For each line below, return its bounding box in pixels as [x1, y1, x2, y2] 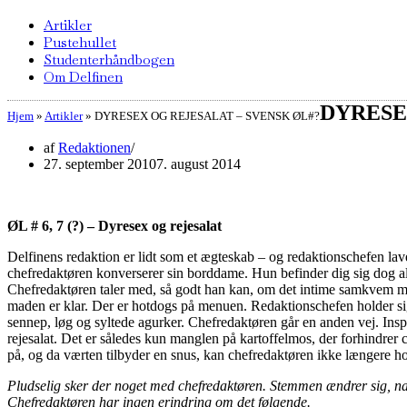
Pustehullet [44, 34, 116, 51]
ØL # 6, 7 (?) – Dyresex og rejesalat [7, 218, 222, 233]
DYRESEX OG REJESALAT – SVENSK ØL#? [94, 109, 320, 123]
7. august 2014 [156, 156, 241, 172]
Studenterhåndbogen [44, 51, 174, 68]
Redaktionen [58, 140, 131, 155]
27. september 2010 [44, 156, 156, 172]
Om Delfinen [44, 68, 123, 85]
